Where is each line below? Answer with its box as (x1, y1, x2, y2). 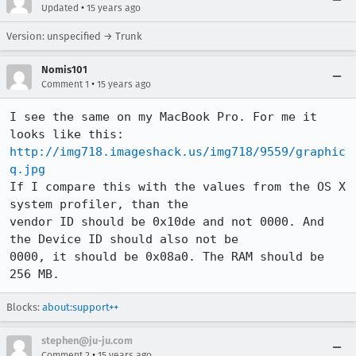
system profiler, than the (10, 197, 188, 211)
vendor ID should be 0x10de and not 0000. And (10, 215, 324, 229)
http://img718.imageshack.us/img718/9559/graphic (10, 145, 346, 159)
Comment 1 (41, 79, 89, 90)
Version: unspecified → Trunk (6, 30, 142, 42)
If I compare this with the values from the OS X (10, 180, 346, 194)
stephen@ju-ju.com (41, 335, 133, 346)
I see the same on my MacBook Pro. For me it (10, 110, 317, 124)
